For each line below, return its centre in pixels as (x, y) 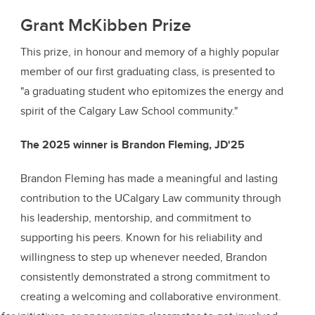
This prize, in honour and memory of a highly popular (150, 51)
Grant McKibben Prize (106, 24)
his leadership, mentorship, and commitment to (136, 217)
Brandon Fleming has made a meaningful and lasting (149, 178)
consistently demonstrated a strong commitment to (145, 276)
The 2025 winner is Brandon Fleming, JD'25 (133, 144)
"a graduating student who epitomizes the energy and (152, 91)
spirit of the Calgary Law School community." (129, 110)
